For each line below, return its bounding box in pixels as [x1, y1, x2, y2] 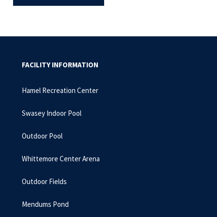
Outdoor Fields [22, 177, 67, 186]
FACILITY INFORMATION [22, 60, 98, 69]
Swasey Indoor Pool [22, 108, 81, 118]
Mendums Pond [22, 200, 69, 209]
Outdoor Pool [22, 131, 62, 140]
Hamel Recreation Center [22, 86, 98, 95]
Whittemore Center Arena [22, 154, 100, 163]
